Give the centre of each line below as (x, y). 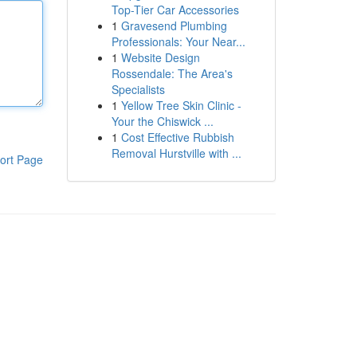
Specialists (138, 89)
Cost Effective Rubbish (177, 137)
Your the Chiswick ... (162, 121)
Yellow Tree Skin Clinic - (181, 105)
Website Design (160, 57)
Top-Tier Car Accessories (175, 10)
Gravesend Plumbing (174, 25)
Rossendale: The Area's (172, 73)
